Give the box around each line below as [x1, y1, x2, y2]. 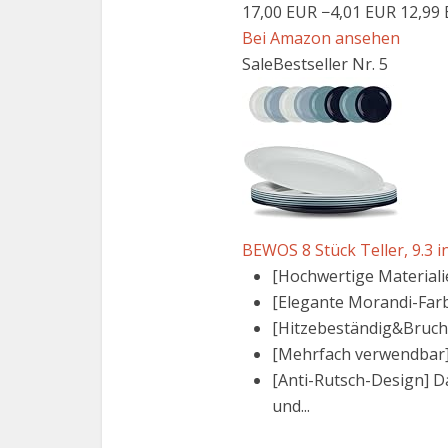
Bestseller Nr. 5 [273, 53, 388, 75]
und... [272, 395, 310, 417]
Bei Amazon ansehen [242, 27, 400, 49]
